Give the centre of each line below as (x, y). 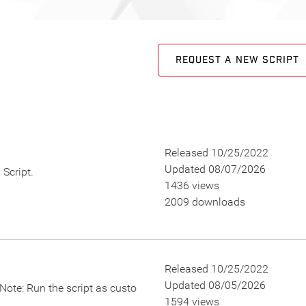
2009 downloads (205, 202)
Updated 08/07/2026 (215, 169)
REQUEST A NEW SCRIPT (237, 60)
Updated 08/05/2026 (215, 285)
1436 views (192, 185)
